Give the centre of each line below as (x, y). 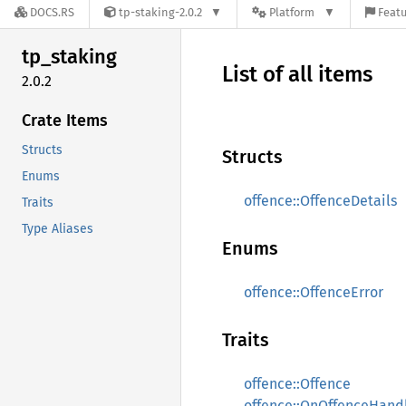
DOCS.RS (52, 13)
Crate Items (65, 120)
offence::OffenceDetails (320, 201)
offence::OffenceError (314, 292)
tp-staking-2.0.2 (160, 13)
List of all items (297, 74)
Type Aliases (58, 228)
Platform (292, 13)
